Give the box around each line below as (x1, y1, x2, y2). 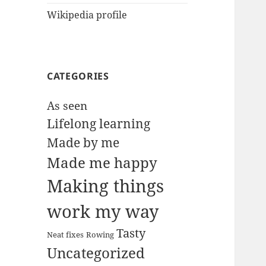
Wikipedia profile (47, 8, 128, 22)
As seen (47, 98, 88, 114)
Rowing (86, 229, 115, 240)
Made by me (47, 134, 120, 151)
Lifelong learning (47, 115, 151, 132)
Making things (47, 174, 164, 198)
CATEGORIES (47, 69, 109, 83)
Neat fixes (47, 229, 84, 240)
